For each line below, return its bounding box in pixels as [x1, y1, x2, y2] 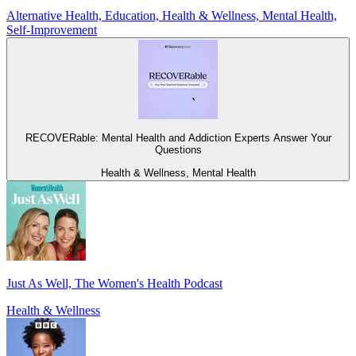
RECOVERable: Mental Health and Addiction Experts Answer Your [25, 132, 331, 145]
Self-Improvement [6, 23, 97, 37]
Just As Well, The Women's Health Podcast [6, 276, 222, 290]
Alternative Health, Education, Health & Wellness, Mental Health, [6, 9, 337, 23]
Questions [154, 144, 202, 157]
